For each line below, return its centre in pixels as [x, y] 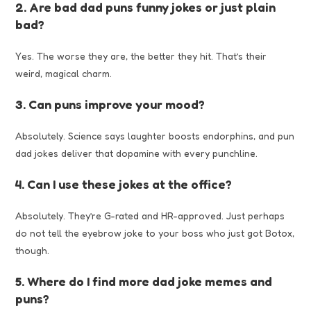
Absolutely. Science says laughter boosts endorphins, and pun [155, 136]
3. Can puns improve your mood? [110, 104]
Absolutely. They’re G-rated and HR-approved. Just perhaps [150, 216]
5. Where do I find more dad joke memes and [144, 281]
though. [33, 251]
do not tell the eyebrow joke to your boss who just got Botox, [155, 233]
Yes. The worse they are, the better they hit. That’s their [141, 56]
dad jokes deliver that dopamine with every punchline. [137, 153]
